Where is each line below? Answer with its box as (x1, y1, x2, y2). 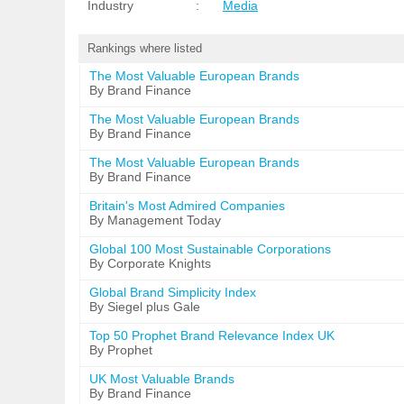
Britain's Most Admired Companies (89, 198, 285, 213)
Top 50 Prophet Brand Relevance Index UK (89, 328, 335, 343)
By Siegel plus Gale (89, 299, 200, 314)
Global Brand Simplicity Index (89, 285, 256, 299)
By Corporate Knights (89, 256, 211, 271)
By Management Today (89, 213, 221, 227)
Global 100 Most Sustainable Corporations (89, 242, 331, 256)
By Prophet (89, 343, 152, 357)
